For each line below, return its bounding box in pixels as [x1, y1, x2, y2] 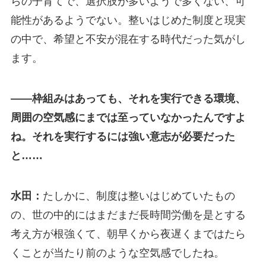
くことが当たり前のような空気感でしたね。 [10, 246, 224, 259]
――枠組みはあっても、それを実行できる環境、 [10, 92, 246, 104]
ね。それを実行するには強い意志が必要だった [10, 130, 235, 142]
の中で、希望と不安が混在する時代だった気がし [10, 33, 246, 46]
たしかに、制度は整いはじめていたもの [42, 189, 235, 202]
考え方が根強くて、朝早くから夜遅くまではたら [10, 227, 246, 240]
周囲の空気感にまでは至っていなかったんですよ [10, 111, 246, 123]
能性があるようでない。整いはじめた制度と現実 [10, 14, 246, 27]
